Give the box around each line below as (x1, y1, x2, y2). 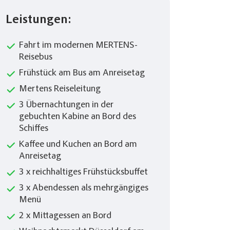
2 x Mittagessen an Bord (19, 212, 111, 221)
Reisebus (19, 53, 52, 63)
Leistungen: (6, 14, 71, 27)
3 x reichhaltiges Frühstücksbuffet (19, 168, 148, 178)
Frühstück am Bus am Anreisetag (19, 69, 145, 79)
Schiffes (19, 124, 48, 134)
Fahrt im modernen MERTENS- (19, 41, 138, 51)
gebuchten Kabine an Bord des (19, 112, 136, 122)
